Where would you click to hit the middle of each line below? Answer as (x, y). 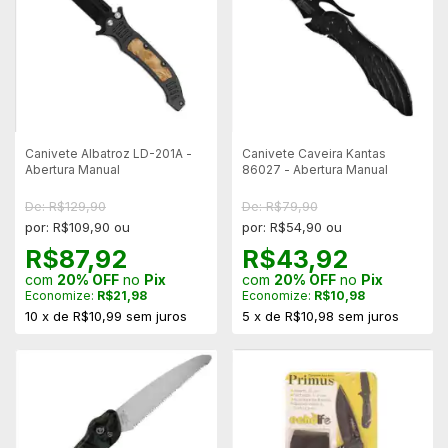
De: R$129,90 (65, 205)
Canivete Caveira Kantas (313, 153)
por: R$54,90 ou (291, 226)
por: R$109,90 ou (77, 226)
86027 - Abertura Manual (314, 169)
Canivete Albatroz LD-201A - (108, 153)
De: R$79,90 (279, 205)
